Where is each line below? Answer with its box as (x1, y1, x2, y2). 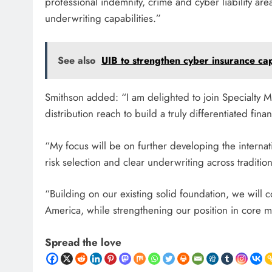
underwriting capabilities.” (45, 10, 161, 25)
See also (58, 53, 95, 67)
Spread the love (45, 234, 121, 250)
